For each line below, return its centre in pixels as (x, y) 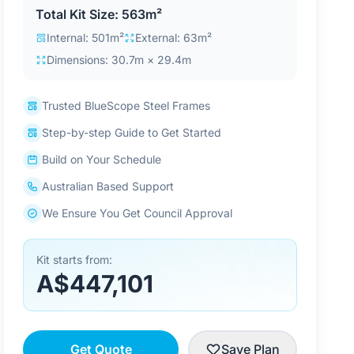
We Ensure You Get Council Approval (137, 213)
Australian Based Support (108, 186)
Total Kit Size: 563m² (99, 14)
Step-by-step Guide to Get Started (132, 132)
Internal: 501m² (86, 38)
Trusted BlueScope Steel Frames (126, 105)
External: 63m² (174, 38)
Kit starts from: (75, 260)
